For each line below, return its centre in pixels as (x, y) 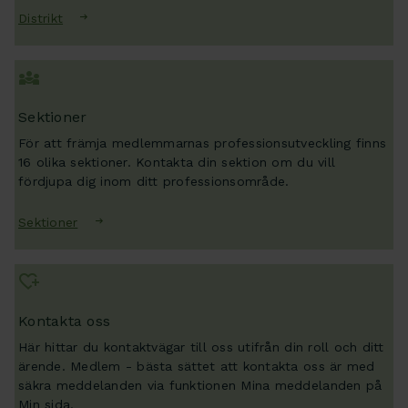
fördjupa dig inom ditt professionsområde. (154, 181)
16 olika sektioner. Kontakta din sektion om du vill (177, 162)
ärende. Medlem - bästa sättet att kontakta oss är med (197, 366)
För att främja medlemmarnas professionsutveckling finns (203, 143)
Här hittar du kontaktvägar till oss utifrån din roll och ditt (201, 347)
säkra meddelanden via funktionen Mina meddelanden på (200, 385)
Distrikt (41, 18)
